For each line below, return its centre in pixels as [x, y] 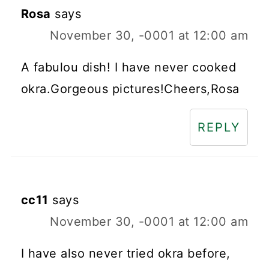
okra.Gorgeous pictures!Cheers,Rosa [130, 89]
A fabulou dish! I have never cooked [128, 68]
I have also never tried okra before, [125, 254]
